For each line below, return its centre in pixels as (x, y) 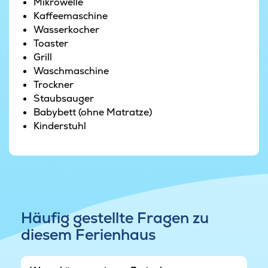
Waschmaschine (71, 71)
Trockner (53, 85)
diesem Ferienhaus (88, 234)
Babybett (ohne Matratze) (92, 112)
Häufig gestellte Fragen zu (115, 218)
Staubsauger (63, 98)
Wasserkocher (66, 30)
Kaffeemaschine (70, 16)
